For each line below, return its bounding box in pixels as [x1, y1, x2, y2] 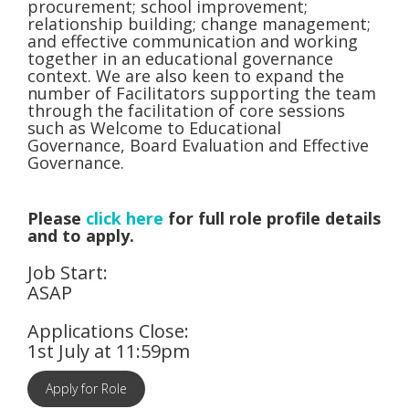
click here [86, 207, 163, 229]
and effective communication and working [27, 30, 358, 52]
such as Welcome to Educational [27, 117, 281, 139]
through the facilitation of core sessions [27, 100, 345, 121]
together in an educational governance [27, 47, 333, 69]
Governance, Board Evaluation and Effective [27, 134, 369, 156]
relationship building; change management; [27, 13, 371, 35]
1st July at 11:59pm [27, 339, 190, 363]
